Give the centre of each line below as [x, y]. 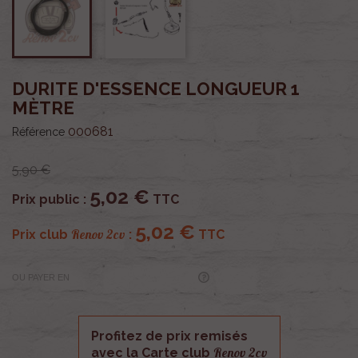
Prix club [42, 234]
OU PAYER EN [41, 278]
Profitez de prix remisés [169, 336]
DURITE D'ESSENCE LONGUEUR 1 [156, 88]
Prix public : [51, 199]
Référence [38, 131]
